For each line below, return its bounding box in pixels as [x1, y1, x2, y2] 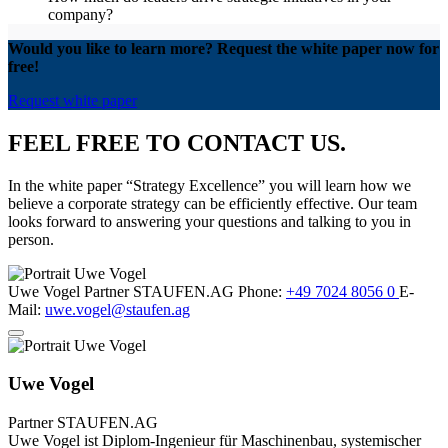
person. [8, 230, 54, 248]
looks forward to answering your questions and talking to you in [8, 212, 411, 230]
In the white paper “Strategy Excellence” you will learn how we [8, 176, 411, 194]
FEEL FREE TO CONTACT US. [8, 129, 346, 156]
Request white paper [8, 91, 137, 109]
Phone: [238, 282, 286, 300]
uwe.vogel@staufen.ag [45, 300, 190, 318]
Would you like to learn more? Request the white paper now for [8, 39, 439, 57]
